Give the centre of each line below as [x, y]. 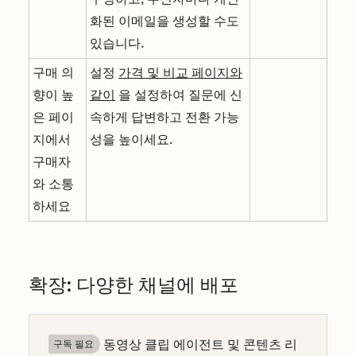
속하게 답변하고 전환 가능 [164, 117]
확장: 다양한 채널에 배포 [133, 284]
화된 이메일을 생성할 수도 [164, 21]
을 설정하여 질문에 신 [179, 95]
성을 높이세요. [133, 139]
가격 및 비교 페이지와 [180, 72]
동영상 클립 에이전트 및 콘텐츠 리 [199, 344]
